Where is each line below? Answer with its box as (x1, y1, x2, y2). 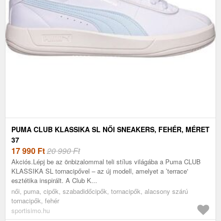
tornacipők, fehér (11, 195, 59, 205)
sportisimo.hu (11, 205, 50, 215)
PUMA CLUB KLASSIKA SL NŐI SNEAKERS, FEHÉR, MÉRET (11, 124, 210, 134)
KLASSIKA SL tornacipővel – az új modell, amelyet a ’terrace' (11, 166, 188, 176)
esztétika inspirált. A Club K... (11, 175, 97, 185)
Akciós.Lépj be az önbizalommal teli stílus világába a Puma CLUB (11, 156, 201, 166)
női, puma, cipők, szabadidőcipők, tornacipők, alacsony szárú (11, 186, 188, 196)
